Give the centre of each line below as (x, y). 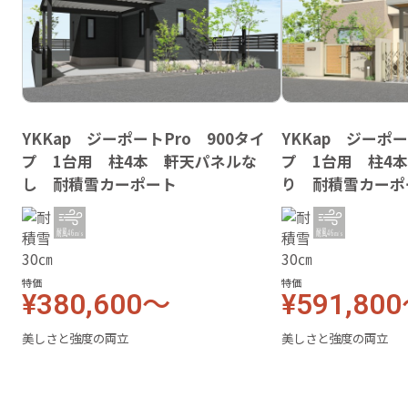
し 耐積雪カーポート (100, 184)
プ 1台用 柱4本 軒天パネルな (140, 161)
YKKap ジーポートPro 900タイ (144, 138)
